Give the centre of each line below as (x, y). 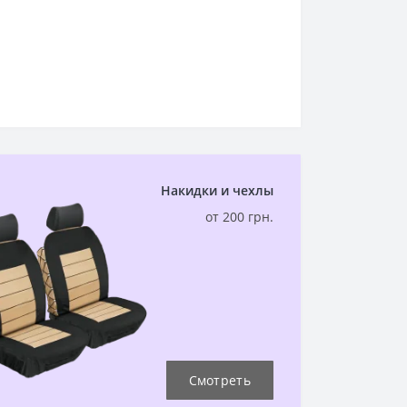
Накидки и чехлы (217, 190)
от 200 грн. (239, 217)
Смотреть (219, 380)
